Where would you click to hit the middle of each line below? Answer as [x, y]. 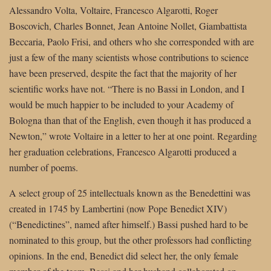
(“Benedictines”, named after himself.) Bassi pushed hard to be [129, 224]
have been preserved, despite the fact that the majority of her [123, 73]
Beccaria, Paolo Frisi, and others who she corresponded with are [132, 42]
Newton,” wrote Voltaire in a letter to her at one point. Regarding [133, 136]
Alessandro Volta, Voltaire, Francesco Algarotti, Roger [113, 10]
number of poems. [44, 168]
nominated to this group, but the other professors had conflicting [130, 240]
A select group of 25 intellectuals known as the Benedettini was [130, 193]
